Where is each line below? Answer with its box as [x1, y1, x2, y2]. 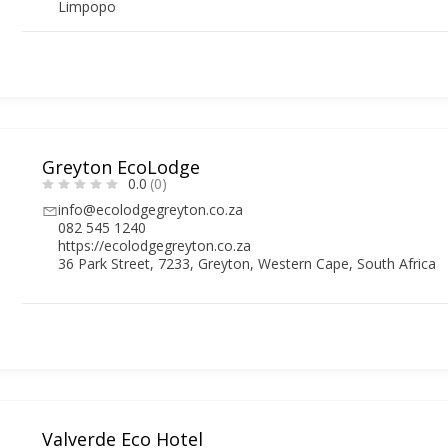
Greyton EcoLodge [42, 154, 201, 179]
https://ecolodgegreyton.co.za [58, 235, 252, 255]
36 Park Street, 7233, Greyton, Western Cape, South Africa [58, 253, 437, 273]
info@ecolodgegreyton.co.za [58, 199, 244, 219]
